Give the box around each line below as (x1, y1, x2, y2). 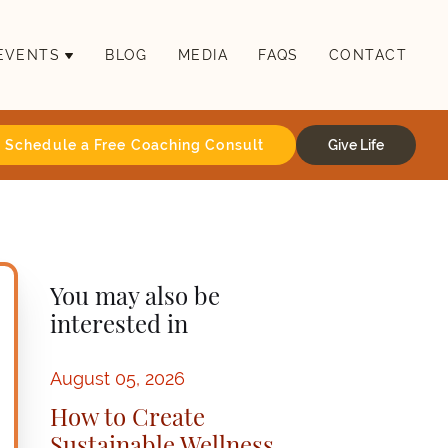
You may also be (49, 277, 220, 311)
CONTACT (328, 47, 407, 63)
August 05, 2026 (49, 368, 185, 389)
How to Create (49, 398, 205, 432)
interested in (49, 305, 188, 339)
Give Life (328, 137, 384, 153)
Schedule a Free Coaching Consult (5, 137, 264, 153)
